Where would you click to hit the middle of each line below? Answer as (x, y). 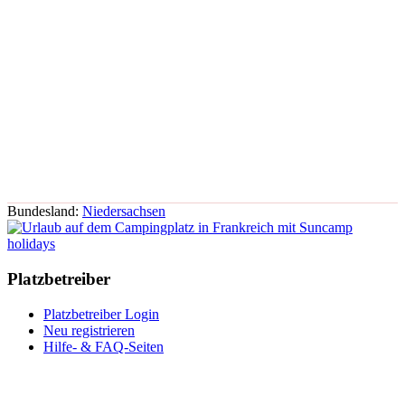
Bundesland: (45, 212)
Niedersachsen (124, 212)
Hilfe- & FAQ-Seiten (104, 346)
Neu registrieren (89, 330)
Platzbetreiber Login (101, 314)
